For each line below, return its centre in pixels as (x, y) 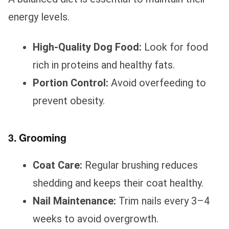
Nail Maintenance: (74, 201)
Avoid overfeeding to (157, 83)
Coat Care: (58, 165)
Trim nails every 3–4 (163, 201)
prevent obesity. (69, 100)
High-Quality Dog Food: (87, 47)
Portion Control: (71, 83)
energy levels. (39, 17)
